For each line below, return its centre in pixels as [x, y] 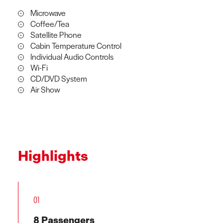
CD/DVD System [59, 78]
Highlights [53, 156]
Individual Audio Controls [72, 56]
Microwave [48, 13]
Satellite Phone [56, 35]
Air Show [45, 89]
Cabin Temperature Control [76, 46]
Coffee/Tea [50, 24]
